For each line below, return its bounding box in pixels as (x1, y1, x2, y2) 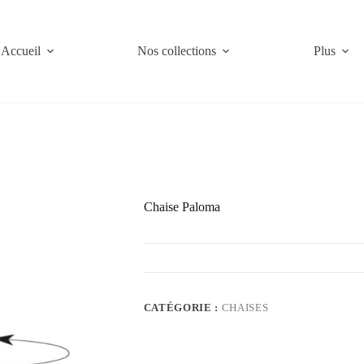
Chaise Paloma (143, 200, 220, 214)
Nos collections (137, 44, 217, 58)
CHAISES (221, 301, 269, 314)
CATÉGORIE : (143, 301, 222, 314)
